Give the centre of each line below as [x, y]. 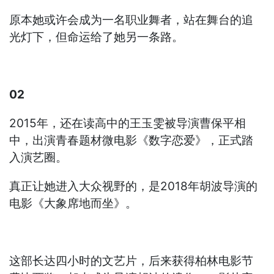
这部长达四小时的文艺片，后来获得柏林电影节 [131, 261]
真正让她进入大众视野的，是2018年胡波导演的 [134, 187]
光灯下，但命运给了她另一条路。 [97, 37]
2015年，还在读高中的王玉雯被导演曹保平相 [128, 124]
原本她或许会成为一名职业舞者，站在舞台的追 [131, 20]
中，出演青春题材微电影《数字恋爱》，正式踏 [131, 141]
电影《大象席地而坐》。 [73, 204]
